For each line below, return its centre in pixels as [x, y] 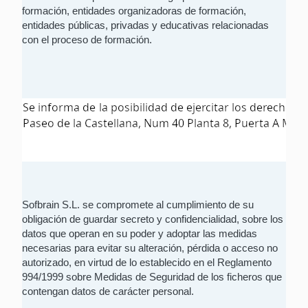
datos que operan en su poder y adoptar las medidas [140, 234]
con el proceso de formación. [87, 40]
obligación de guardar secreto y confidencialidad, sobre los [153, 219]
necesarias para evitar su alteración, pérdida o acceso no [150, 248]
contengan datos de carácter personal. [108, 291]
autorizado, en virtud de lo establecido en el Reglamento [147, 263]
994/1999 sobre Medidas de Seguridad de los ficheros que [152, 277]
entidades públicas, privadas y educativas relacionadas [145, 25]
